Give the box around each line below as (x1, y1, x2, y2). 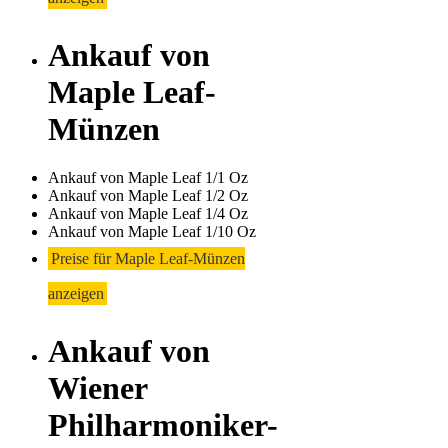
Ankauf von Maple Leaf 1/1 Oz (48, 169, 248, 187)
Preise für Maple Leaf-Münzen (51, 250, 245, 268)
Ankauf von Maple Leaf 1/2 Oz (48, 187, 248, 205)
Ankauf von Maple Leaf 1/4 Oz (48, 205, 248, 223)
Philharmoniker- (48, 406, 278, 443)
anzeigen (48, 285, 104, 303)
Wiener (48, 369, 147, 406)
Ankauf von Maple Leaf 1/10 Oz (48, 223, 256, 241)
